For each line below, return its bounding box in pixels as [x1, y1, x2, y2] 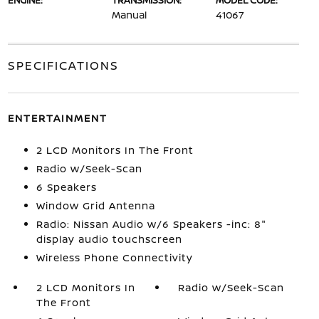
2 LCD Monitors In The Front [36, 143, 194, 157]
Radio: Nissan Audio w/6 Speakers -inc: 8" [36, 217, 266, 231]
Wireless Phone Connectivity [36, 251, 193, 264]
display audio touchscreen [36, 232, 182, 246]
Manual [111, 8, 147, 21]
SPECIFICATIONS [7, 58, 119, 73]
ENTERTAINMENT [7, 111, 108, 125]
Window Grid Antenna [36, 199, 155, 212]
